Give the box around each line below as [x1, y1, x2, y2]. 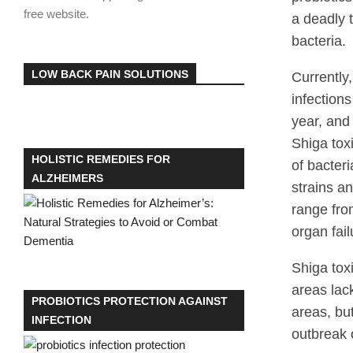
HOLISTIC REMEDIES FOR [32, 153, 170, 165]
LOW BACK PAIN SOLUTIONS [32, 68, 188, 80]
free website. [24, 7, 89, 20]
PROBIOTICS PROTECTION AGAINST [32, 295, 228, 307]
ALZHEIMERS [32, 172, 103, 184]
